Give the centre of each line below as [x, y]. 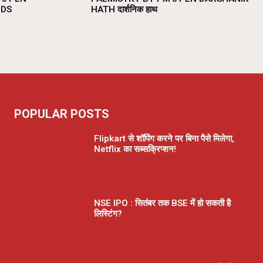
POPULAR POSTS [62, 114]
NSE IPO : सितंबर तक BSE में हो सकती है [162, 203]
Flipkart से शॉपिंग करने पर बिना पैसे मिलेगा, [164, 139]
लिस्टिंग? [108, 214]
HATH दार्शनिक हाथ [124, 10]
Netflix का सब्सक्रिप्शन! [135, 149]
